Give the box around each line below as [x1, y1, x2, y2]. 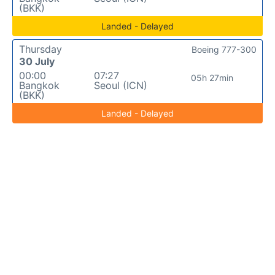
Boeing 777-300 [192, 44, 257, 55]
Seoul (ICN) [93, 79, 147, 91]
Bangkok [19, 79, 60, 91]
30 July [19, 55, 55, 68]
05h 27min [191, 72, 234, 83]
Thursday [19, 42, 62, 55]
